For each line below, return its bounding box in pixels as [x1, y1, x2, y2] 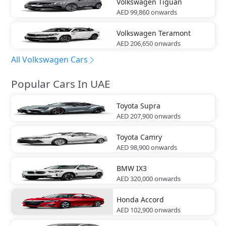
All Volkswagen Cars [11, 53, 88, 65]
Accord [141, 194, 164, 204]
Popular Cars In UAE [11, 76, 110, 91]
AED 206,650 [117, 38, 153, 48]
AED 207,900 [117, 111, 153, 121]
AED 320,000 [117, 174, 153, 183]
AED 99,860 [117, 7, 149, 17]
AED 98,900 [117, 142, 149, 152]
